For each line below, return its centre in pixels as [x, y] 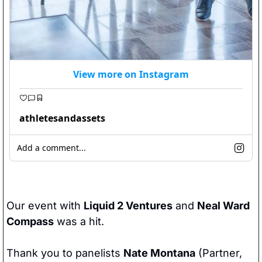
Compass [30, 222]
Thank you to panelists [65, 253]
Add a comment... [51, 148]
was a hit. [79, 222]
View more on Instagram [131, 75]
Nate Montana [159, 253]
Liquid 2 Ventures [128, 206]
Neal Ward [223, 206]
